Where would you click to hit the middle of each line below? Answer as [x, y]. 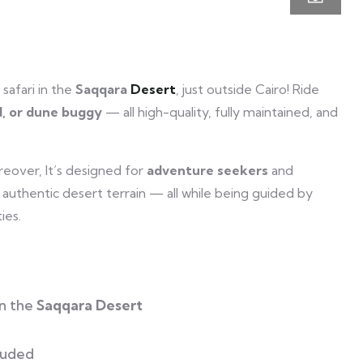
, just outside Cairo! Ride [248, 89]
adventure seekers [207, 170]
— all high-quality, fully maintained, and [220, 111]
